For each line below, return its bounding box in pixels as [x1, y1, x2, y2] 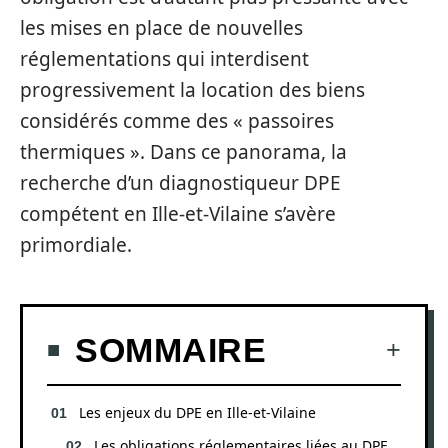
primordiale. [20, 232, 132, 258]
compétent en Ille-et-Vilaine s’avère [20, 201, 336, 227]
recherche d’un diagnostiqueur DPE [20, 170, 341, 196]
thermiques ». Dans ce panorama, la [20, 139, 347, 165]
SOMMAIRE [75, 330, 266, 369]
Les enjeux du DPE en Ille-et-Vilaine [79, 402, 316, 422]
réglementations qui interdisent [20, 46, 309, 72]
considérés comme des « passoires [20, 108, 334, 134]
